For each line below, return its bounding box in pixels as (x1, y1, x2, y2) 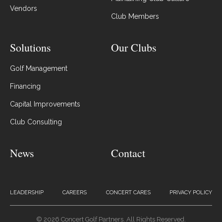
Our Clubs (111, 40, 157, 55)
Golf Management (10, 64, 67, 73)
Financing (10, 82, 41, 91)
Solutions (10, 40, 51, 55)
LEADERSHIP (10, 189, 44, 196)
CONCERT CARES (106, 189, 151, 196)
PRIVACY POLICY (169, 189, 212, 196)
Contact (111, 146, 145, 161)
